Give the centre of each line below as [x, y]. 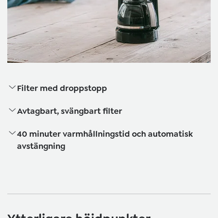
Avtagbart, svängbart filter [70, 111]
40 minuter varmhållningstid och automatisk [105, 134]
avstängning [41, 146]
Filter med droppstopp [62, 88]
